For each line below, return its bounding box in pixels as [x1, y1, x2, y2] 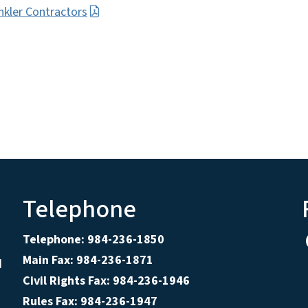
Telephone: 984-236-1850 [22, 231, 164, 249]
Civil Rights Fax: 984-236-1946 [22, 272, 190, 290]
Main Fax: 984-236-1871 [22, 252, 153, 269]
